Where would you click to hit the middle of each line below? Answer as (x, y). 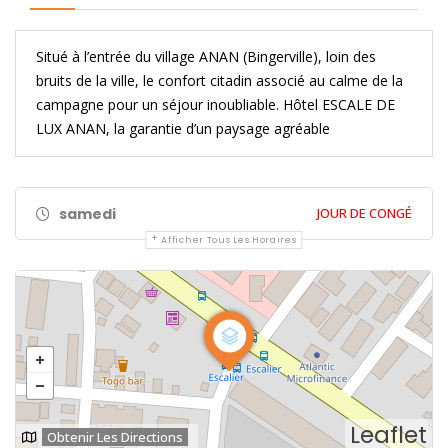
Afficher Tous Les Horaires (229, 239)
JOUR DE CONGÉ (364, 212)
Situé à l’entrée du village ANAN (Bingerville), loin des (206, 56)
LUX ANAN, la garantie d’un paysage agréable (183, 128)
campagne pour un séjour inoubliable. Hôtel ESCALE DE (215, 104)
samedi (86, 213)
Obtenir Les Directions (115, 436)
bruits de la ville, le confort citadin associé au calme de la (219, 80)
